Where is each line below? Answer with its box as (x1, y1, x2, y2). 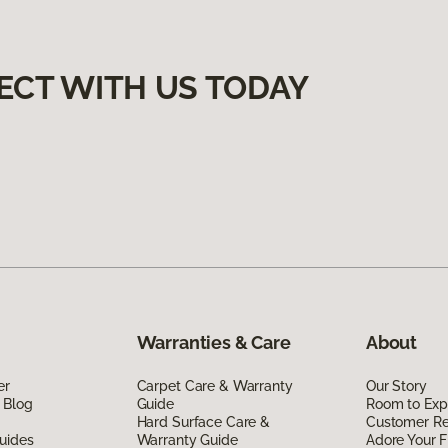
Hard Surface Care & (136, 413, 270, 430)
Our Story (365, 377, 427, 394)
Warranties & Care (136, 331, 291, 353)
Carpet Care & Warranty (136, 377, 293, 394)
